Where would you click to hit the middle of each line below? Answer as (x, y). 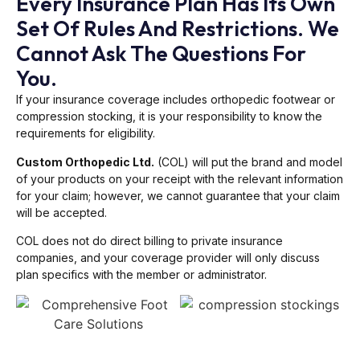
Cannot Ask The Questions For (161, 54)
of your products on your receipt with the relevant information (180, 178)
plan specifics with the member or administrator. (141, 275)
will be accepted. (61, 212)
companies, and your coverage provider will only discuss (168, 258)
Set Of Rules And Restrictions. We (178, 29)
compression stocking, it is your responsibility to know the (169, 117)
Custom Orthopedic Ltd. (85, 162)
